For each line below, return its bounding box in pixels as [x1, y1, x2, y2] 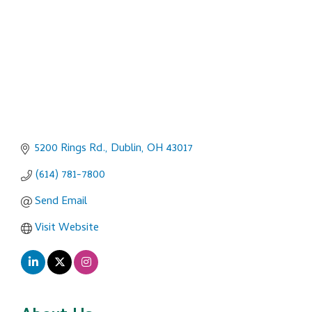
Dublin [111, 140, 141, 159]
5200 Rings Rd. [35, 140, 105, 159]
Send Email [35, 193, 87, 212]
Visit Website [35, 219, 99, 238]
